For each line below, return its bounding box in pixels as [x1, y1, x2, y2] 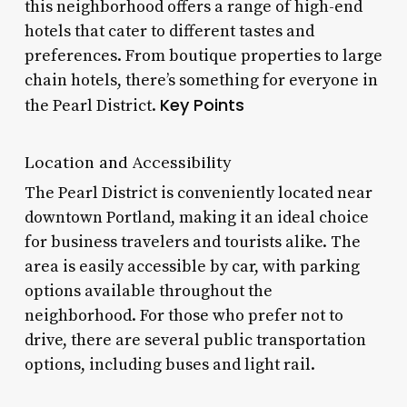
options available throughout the [24, 280, 273, 302]
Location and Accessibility [24, 151, 231, 173]
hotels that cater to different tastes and [24, 20, 314, 42]
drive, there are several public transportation [24, 329, 366, 351]
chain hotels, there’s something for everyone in [24, 69, 378, 91]
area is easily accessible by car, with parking [24, 255, 360, 277]
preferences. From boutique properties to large [24, 45, 382, 66]
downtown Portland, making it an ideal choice [24, 206, 369, 228]
